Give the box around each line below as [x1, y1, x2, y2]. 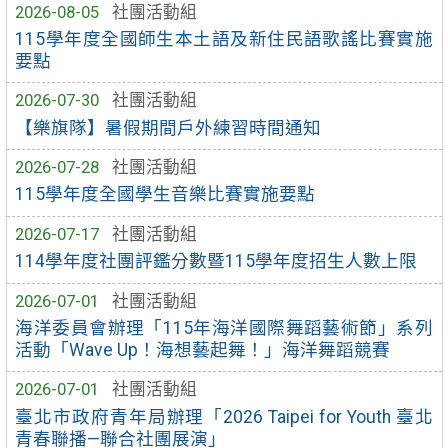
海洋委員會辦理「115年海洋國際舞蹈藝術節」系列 [15, 317, 433, 338]
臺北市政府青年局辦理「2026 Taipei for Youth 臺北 [15, 406, 433, 427]
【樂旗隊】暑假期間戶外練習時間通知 [15, 117, 322, 138]
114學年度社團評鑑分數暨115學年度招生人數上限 [15, 251, 418, 272]
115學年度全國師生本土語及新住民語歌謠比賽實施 [15, 28, 433, 49]
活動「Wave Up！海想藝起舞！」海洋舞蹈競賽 [15, 339, 391, 360]
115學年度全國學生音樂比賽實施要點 [15, 184, 316, 205]
